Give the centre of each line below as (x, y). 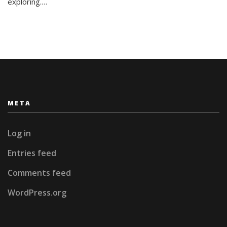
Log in (19, 133)
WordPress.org (37, 192)
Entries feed (32, 153)
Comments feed (39, 173)
